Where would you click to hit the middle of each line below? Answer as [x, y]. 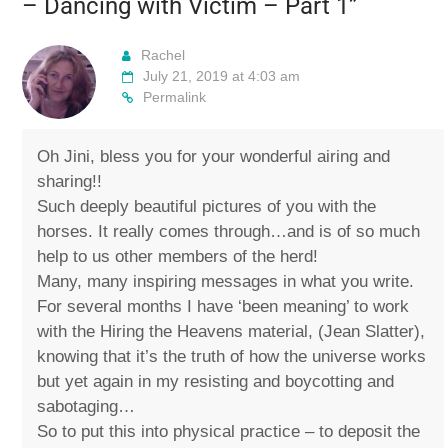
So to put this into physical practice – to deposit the [229, 432]
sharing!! [70, 182]
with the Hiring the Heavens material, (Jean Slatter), [231, 332]
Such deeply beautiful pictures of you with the [207, 207]
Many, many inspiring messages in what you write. [226, 282]
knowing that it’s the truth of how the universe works [232, 357]
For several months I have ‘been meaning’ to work [223, 307]
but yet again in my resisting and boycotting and [216, 382]
